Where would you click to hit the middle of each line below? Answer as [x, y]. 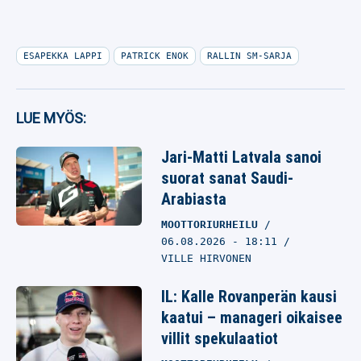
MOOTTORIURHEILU [210, 224]
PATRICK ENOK [155, 56]
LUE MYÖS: [51, 118]
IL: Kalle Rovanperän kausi [249, 297]
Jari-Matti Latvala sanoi [241, 157]
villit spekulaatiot [220, 338]
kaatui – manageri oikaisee [252, 317]
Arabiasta [194, 199]
